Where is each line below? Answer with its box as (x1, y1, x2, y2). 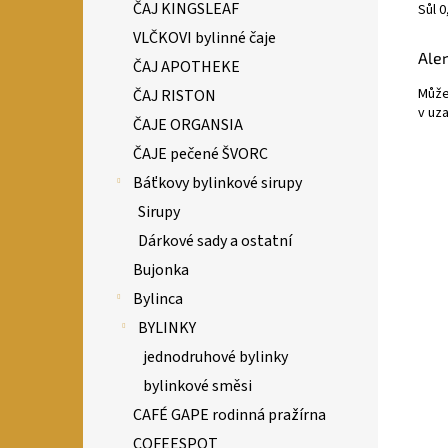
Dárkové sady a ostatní (138, 230, 292, 252)
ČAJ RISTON (133, 85, 216, 107)
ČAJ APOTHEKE (133, 56, 240, 78)
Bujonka (133, 259, 189, 281)
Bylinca (133, 288, 183, 310)
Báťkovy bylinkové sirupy (133, 172, 302, 194)
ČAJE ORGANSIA (133, 114, 243, 136)
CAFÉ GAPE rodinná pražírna (133, 404, 326, 426)
